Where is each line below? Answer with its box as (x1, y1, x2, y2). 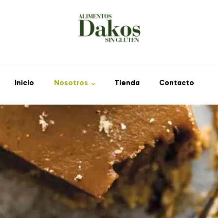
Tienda (114, 80, 140, 87)
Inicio (15, 80, 35, 87)
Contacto (159, 80, 195, 87)
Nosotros (54, 80, 88, 87)
